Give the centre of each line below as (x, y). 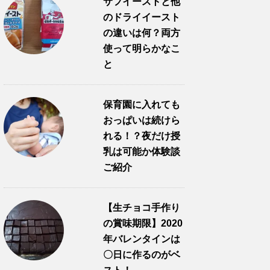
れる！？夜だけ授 (142, 136)
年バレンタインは (142, 239)
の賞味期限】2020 (143, 223)
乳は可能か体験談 (142, 152)
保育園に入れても (142, 105)
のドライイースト (142, 17)
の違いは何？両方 (142, 33)
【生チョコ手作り (142, 208)
